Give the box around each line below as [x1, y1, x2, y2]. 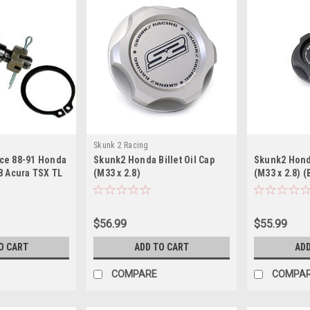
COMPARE [111, 268, 158, 280]
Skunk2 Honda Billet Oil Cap [93, 154, 215, 165]
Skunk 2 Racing [93, 140, 149, 150]
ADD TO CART [134, 241, 189, 253]
